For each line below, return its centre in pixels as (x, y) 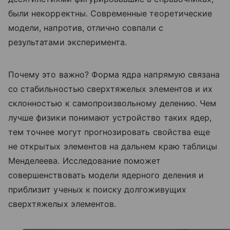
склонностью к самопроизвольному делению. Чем (112, 103)
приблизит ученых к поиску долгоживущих (97, 189)
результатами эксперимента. (68, 42)
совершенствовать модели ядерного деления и (106, 175)
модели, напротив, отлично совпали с (86, 27)
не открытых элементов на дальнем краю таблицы (113, 146)
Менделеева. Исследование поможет (85, 160)
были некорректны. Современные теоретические (110, 13)
